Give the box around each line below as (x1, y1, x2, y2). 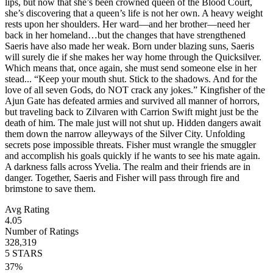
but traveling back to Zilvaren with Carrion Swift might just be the (5, 106, 258, 117)
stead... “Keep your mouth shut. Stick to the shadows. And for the (5, 73, 257, 84)
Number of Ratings (5, 225, 79, 236)
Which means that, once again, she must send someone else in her (5, 62, 257, 73)
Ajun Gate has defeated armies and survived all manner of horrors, (5, 95, 260, 106)
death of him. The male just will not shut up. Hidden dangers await (5, 117, 261, 128)
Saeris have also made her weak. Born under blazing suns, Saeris (5, 40, 254, 51)
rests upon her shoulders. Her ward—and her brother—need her (5, 18, 250, 29)
